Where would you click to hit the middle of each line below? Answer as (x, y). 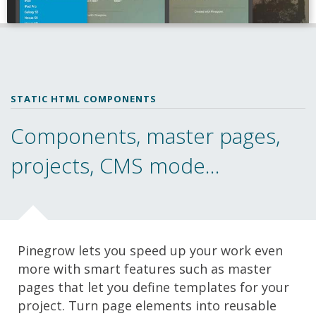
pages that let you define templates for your (153, 287)
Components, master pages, (145, 136)
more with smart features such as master (145, 269)
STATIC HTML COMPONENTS (84, 99)
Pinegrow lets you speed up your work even (150, 251)
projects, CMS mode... (115, 166)
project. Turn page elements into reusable (147, 306)
